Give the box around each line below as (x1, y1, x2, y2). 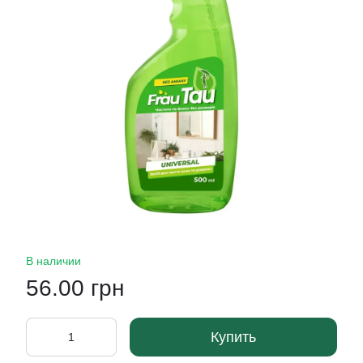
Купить (211, 329, 256, 345)
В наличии (26, 254, 81, 267)
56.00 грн (26, 275, 124, 301)
